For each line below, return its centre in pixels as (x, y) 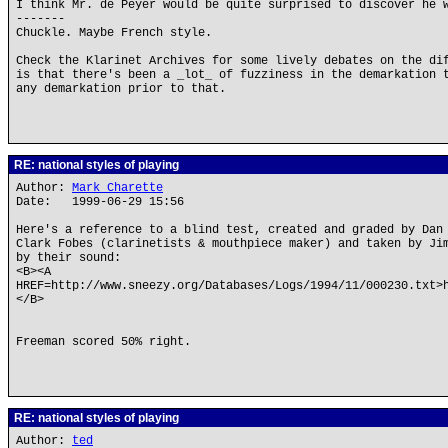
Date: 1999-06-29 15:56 (100, 202)
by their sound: (68, 258)
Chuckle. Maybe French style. (114, 33)
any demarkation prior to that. (121, 89)
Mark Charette (117, 188)
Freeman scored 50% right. (103, 342)
